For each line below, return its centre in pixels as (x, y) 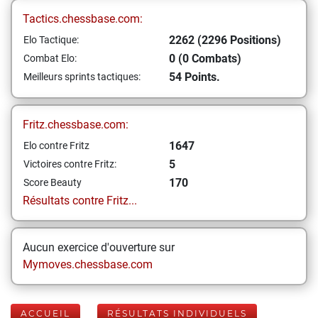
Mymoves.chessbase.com (88, 264)
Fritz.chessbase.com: (76, 125)
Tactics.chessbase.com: (83, 19)
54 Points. (194, 77)
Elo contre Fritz (56, 146)
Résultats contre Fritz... (80, 201)
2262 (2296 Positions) (225, 40)
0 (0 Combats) (205, 59)
